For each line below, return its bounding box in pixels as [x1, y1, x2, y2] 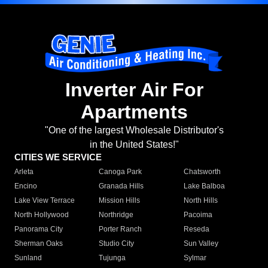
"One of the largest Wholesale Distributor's [44, 125, 224, 136]
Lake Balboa [183, 182, 225, 191]
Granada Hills [99, 182, 144, 191]
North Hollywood [14, 211, 69, 220]
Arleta [14, 167, 33, 176]
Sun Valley [183, 239, 218, 248]
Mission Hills [99, 196, 141, 205]
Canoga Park [99, 167, 142, 176]
